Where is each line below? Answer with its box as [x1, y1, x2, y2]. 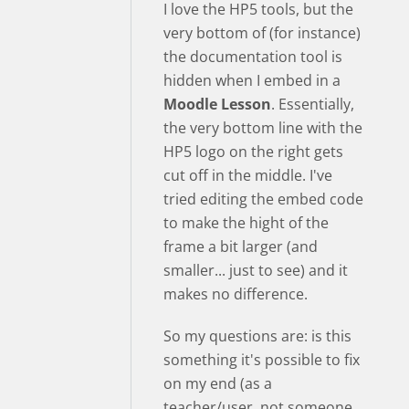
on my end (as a [163, 373, 272, 393]
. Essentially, [271, 94, 354, 114]
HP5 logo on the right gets [163, 142, 343, 162]
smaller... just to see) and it [163, 260, 348, 280]
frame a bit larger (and [163, 236, 318, 257]
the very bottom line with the [163, 118, 362, 138]
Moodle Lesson [163, 94, 271, 114]
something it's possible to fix [163, 350, 360, 370]
